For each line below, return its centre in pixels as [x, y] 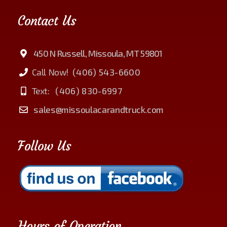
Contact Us [47, 21]
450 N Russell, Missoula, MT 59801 [97, 53]
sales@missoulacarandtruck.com [98, 110]
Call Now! [51, 72]
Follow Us [45, 146]
